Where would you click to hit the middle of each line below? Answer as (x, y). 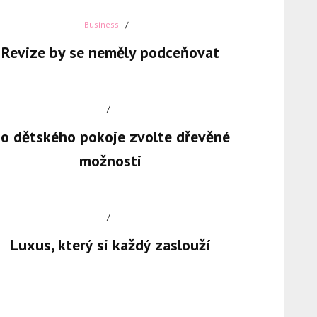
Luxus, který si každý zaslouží (110, 245)
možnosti (110, 161)
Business (102, 25)
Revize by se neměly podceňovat (110, 53)
